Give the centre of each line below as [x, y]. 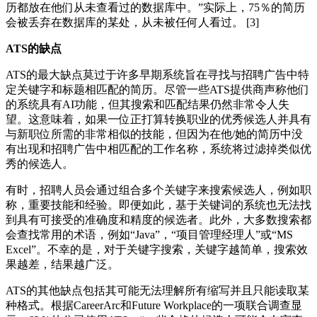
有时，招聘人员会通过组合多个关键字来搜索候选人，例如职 [158, 190]
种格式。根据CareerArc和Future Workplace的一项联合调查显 [154, 305]
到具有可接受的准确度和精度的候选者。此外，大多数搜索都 [158, 219]
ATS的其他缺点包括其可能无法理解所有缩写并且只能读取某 [157, 290]
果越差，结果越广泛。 [62, 264]
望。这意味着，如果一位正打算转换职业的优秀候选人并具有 [158, 119]
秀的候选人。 [40, 163]
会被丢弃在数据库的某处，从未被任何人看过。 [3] [132, 22]
